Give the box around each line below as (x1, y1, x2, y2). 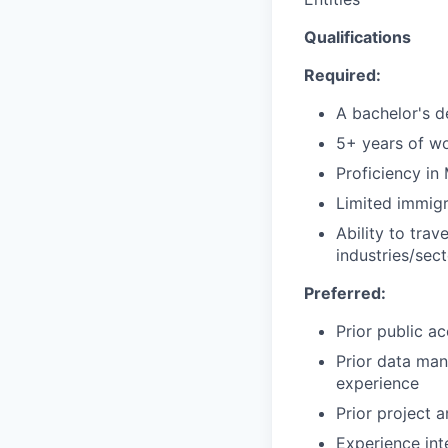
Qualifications (304, 26, 411, 47)
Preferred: (304, 282, 386, 303)
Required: (304, 64, 381, 85)
